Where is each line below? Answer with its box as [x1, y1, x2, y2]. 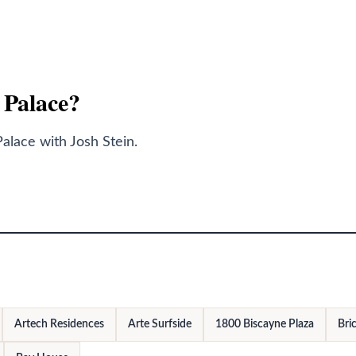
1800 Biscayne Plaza [215, 319, 314, 331]
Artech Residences [14, 319, 104, 331]
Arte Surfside [128, 319, 192, 331]
